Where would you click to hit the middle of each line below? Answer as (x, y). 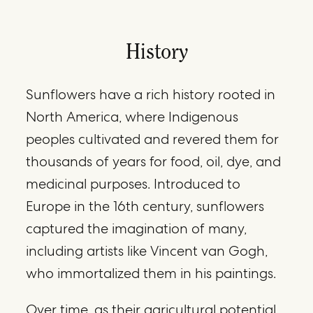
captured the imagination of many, (137, 228)
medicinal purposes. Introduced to (133, 183)
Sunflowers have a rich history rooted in (151, 94)
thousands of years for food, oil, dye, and (154, 161)
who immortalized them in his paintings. (151, 273)
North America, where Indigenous (132, 116)
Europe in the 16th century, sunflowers (145, 206)
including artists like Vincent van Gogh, (147, 250)
